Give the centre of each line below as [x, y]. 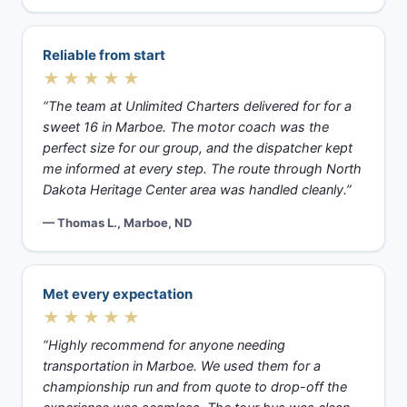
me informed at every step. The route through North [202, 169]
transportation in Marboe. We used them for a [182, 366]
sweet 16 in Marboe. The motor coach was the [186, 127]
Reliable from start [104, 55]
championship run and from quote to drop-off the [195, 387]
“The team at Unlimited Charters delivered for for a [197, 106]
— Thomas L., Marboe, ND [117, 223]
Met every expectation [118, 294]
